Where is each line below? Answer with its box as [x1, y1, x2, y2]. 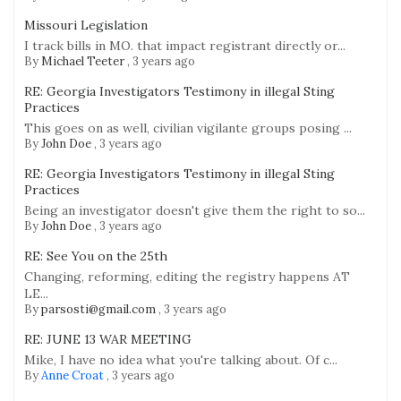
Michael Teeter [41, 54, 124, 70]
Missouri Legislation [24, 17, 148, 34]
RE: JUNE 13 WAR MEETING [24, 331, 192, 348]
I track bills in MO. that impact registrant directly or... [24, 38, 346, 55]
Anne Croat [41, 368, 104, 384]
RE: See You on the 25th [24, 248, 167, 265]
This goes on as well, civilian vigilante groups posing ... [24, 120, 352, 137]
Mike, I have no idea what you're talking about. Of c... [24, 352, 337, 369]
